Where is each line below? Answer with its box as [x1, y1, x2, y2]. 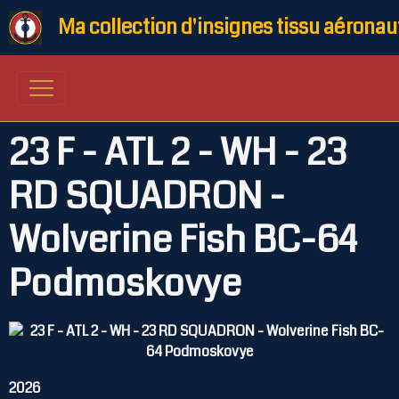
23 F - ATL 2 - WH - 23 [9, 126, 346, 180]
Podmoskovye [9, 257, 241, 311]
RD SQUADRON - [9, 170, 285, 224]
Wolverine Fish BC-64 [9, 214, 357, 267]
